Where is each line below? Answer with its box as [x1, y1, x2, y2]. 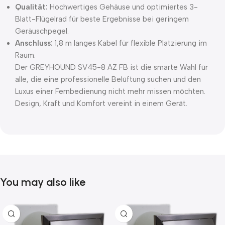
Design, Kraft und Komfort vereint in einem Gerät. [15, 99, 187, 108]
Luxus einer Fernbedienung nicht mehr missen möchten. [15, 87, 205, 96]
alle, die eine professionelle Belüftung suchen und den [15, 75, 201, 84]
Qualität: [15, 3, 48, 12]
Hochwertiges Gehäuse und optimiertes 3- [48, 3, 198, 12]
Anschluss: [15, 39, 53, 48]
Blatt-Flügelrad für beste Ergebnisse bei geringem [15, 15, 189, 24]
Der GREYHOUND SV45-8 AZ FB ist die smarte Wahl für [15, 63, 208, 72]
